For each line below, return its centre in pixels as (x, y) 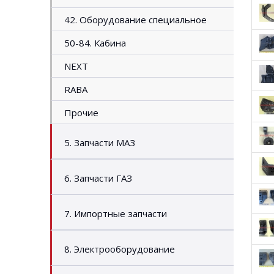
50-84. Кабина (95, 43)
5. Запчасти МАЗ (100, 143)
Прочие (81, 113)
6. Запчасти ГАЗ (98, 178)
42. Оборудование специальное (135, 20)
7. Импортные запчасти (116, 213)
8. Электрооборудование (120, 249)
